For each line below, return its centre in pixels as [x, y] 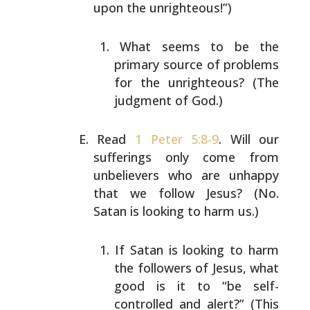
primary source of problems [197, 64]
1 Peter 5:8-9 [177, 139]
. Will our [249, 139]
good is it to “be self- [197, 286]
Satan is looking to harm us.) [176, 211]
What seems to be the [200, 46]
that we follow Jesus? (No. [186, 193]
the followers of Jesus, [180, 268]
